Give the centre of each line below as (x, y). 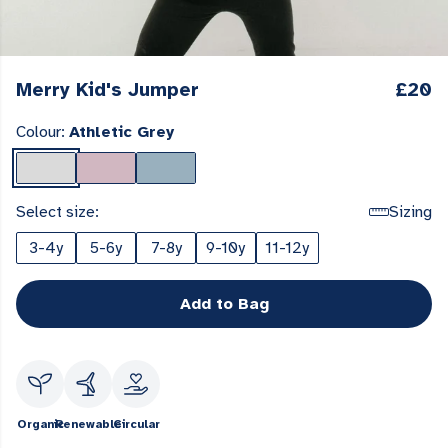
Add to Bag (224, 304)
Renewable (88, 424)
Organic (40, 424)
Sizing (410, 212)
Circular (136, 424)
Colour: (42, 132)
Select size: (57, 212)
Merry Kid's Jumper (107, 90)
